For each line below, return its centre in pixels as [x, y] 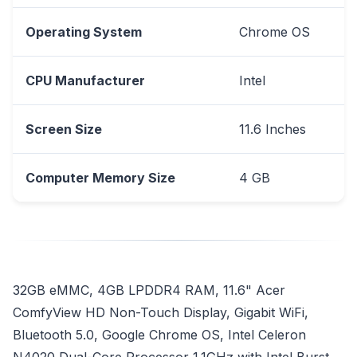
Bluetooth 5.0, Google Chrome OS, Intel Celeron [159, 334]
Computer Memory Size [100, 177]
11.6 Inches [273, 129]
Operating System [84, 31]
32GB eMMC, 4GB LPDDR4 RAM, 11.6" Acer [149, 290]
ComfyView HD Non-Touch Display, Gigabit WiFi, [161, 312]
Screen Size [64, 129]
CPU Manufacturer [85, 80]
